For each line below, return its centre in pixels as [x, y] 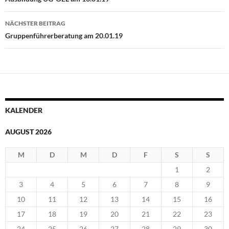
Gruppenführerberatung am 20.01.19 [64, 36]
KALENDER [24, 110]
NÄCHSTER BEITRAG [35, 24]
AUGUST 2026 [28, 132]
